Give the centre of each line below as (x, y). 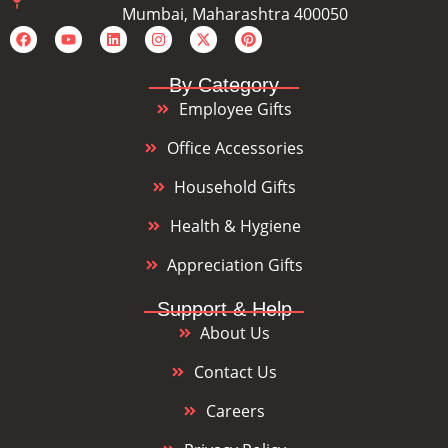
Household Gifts (235, 187)
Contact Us (235, 372)
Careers (235, 411)
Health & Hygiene (235, 226)
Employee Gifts (235, 109)
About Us (235, 333)
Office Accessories (235, 148)
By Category (224, 85)
